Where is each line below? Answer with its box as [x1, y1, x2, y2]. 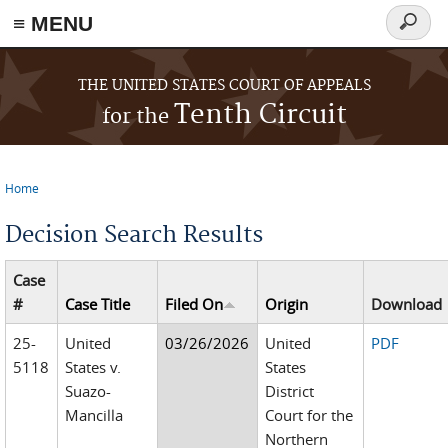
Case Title [65, 294, 131, 314]
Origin [265, 294, 309, 314]
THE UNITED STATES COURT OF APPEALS [77, 77, 371, 95]
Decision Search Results [5, 221, 263, 249]
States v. [65, 357, 122, 377]
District [265, 381, 315, 401]
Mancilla [65, 405, 124, 425]
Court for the [265, 405, 354, 425]
